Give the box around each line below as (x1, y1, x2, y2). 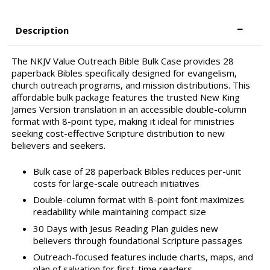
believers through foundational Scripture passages (33, 234, 242, 246)
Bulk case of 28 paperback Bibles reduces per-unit (33, 165, 241, 177)
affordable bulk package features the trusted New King (11, 91, 240, 104)
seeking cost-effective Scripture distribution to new (11, 127, 225, 140)
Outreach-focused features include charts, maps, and (33, 251, 253, 263)
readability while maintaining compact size (33, 206, 206, 218)
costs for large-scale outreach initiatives (33, 177, 199, 189)
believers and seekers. (11, 139, 105, 152)
